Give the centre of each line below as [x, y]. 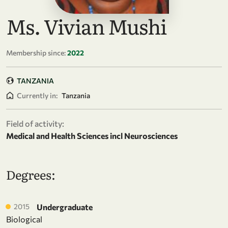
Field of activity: [35, 123]
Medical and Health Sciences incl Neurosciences [92, 135]
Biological [24, 219]
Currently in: [37, 95]
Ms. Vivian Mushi [86, 25]
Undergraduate [65, 207]
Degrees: [31, 174]
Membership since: [36, 52]
